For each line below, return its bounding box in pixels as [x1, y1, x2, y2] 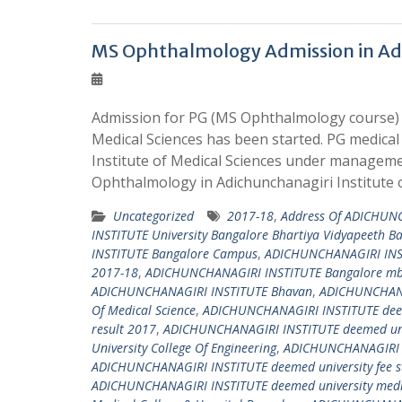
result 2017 [92, 320, 156, 337]
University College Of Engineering [92, 339, 276, 356]
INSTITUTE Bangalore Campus [92, 245, 258, 262]
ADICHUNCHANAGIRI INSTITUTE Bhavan [92, 283, 312, 300]
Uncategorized [113, 207, 194, 224]
